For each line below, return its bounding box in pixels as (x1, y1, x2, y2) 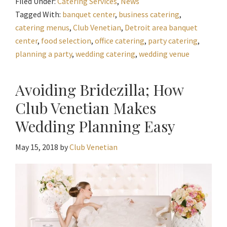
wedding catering (75, 49, 135, 59)
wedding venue (139, 49, 190, 59)
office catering (95, 35, 144, 46)
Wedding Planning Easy (15, 116, 175, 137)
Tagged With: (15, 9, 62, 20)
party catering (148, 35, 198, 46)
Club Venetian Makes (15, 98, 156, 119)
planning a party (15, 49, 72, 59)
